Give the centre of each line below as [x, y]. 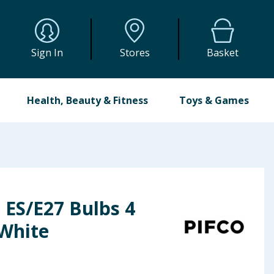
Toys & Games [214, 100]
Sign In [47, 53]
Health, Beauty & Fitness [88, 100]
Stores [135, 53]
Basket [223, 53]
